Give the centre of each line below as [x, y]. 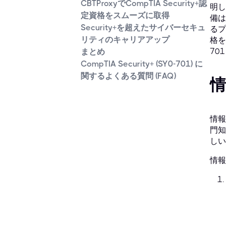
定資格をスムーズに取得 [125, 16]
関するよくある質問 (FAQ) [128, 76]
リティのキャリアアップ [125, 40]
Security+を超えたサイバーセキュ [143, 28]
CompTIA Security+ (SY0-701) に [142, 64]
